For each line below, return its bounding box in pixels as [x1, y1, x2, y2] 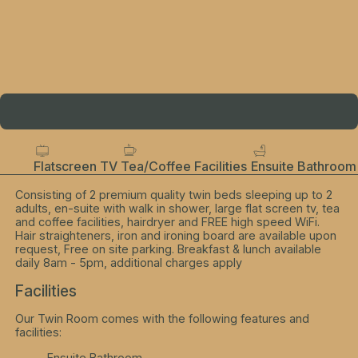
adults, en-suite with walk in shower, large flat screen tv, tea [15, 201, 340, 216]
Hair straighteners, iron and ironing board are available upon [15, 229, 337, 243]
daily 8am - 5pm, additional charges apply [15, 256, 243, 270]
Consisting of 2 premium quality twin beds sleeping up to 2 [15, 188, 333, 202]
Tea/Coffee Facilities [121, 158, 248, 175]
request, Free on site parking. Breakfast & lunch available [15, 242, 322, 257]
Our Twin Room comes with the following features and [15, 312, 310, 326]
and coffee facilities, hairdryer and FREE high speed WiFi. [15, 215, 320, 229]
